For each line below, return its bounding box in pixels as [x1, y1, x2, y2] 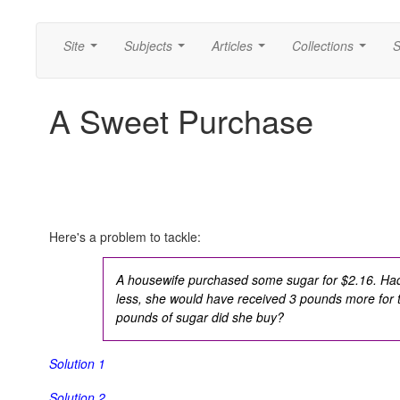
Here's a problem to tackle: [49, 228, 201, 246]
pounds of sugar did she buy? [116, 308, 285, 327]
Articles [212, 37, 253, 54]
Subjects [124, 37, 172, 54]
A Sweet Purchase [49, 97, 313, 143]
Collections [292, 37, 354, 54]
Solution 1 [49, 354, 105, 372]
